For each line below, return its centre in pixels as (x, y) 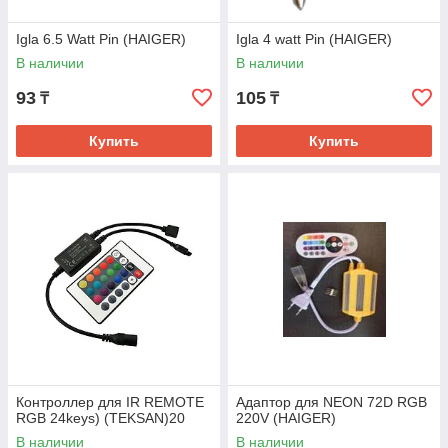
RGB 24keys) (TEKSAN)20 (100, 418)
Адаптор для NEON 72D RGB (331, 402)
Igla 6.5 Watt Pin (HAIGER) (101, 39)
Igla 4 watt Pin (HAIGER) (314, 39)
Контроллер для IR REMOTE (110, 402)
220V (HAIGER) (286, 418)
